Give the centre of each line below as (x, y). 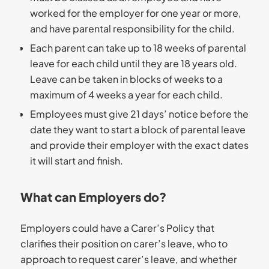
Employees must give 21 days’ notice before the (139, 113)
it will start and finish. (76, 160)
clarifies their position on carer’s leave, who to (124, 243)
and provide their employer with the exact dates (139, 145)
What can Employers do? (93, 196)
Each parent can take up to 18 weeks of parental (138, 47)
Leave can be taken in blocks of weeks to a (126, 79)
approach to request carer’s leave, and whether (128, 259)
